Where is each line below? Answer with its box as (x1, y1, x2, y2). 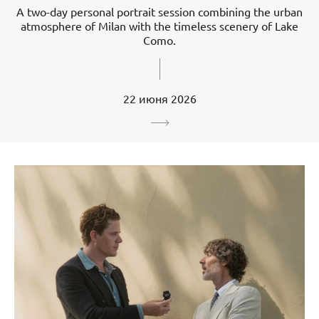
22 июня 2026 (122, 91, 197, 106)
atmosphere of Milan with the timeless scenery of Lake (21, 19, 298, 33)
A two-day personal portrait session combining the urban (16, 4, 303, 19)
